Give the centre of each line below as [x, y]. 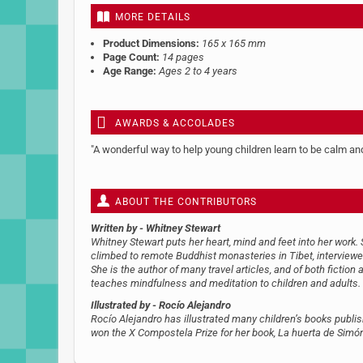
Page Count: [131, 57]
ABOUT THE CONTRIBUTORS [186, 202]
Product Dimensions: [151, 43]
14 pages [183, 57]
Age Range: [130, 71]
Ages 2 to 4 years [198, 71]
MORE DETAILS [153, 17]
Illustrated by [120, 305]
